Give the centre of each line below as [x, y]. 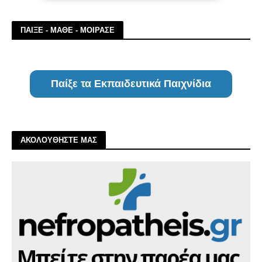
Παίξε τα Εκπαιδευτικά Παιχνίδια [131, 84]
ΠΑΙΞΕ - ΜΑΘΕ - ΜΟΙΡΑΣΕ [68, 30]
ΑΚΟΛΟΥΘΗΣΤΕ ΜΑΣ [59, 140]
